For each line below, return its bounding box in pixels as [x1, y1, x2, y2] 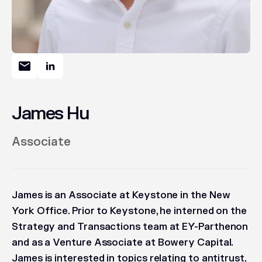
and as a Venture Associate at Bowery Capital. [12, 237, 233, 249]
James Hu [12, 102, 89, 125]
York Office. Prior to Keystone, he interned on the [12, 205, 247, 217]
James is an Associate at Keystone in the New [12, 189, 230, 201]
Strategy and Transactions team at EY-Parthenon [12, 221, 249, 233]
